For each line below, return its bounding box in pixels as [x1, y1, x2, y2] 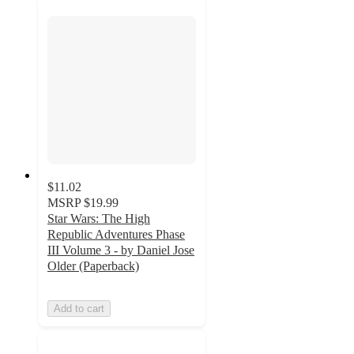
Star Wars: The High [47, 212, 150, 226]
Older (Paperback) [47, 259, 139, 273]
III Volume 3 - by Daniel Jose [47, 243, 194, 258]
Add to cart [54, 303, 104, 315]
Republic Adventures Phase [47, 228, 185, 242]
